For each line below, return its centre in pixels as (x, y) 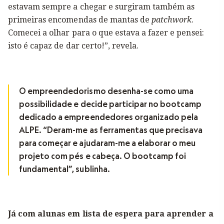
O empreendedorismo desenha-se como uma (106, 91)
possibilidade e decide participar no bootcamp (110, 104)
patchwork (172, 20)
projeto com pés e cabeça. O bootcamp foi (103, 156)
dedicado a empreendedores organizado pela (109, 117)
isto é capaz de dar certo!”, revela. (73, 46)
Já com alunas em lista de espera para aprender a (111, 214)
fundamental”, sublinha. (64, 169)
